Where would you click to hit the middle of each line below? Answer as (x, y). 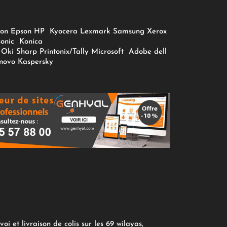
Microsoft (109, 52)
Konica (30, 42)
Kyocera (64, 32)
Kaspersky (37, 62)
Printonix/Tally (64, 52)
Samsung (129, 32)
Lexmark (96, 32)
